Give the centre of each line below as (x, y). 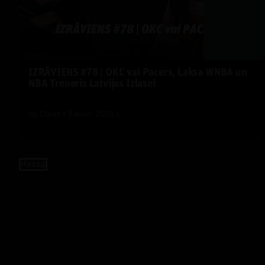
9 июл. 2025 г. (94, 113)
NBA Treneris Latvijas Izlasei (92, 84)
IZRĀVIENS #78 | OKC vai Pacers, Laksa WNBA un (138, 73)
